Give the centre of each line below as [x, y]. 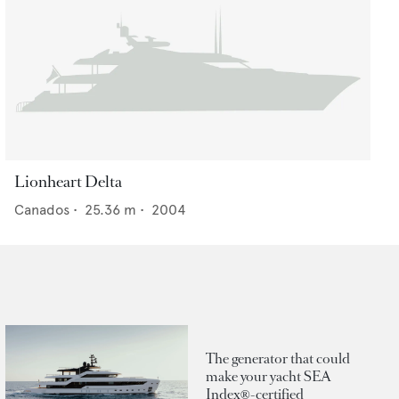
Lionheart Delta [68, 182]
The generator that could [278, 358]
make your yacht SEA [269, 376]
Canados [42, 210]
